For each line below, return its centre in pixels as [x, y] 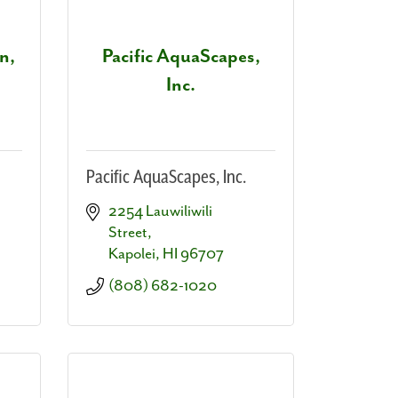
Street [128, 232]
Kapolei [132, 254]
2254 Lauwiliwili [160, 211]
